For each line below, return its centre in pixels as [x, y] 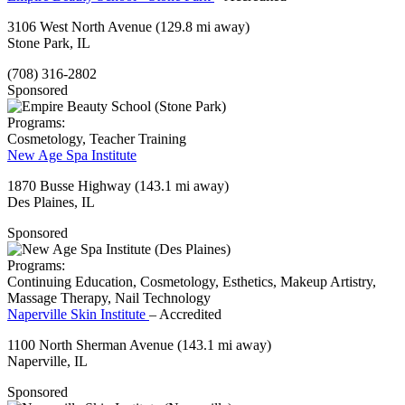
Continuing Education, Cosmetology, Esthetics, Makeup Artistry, [192, 282]
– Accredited [185, 315]
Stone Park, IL [49, 43]
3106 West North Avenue [81, 27]
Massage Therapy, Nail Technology [109, 298]
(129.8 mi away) [202, 27]
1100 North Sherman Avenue [92, 345]
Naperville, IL [47, 362]
